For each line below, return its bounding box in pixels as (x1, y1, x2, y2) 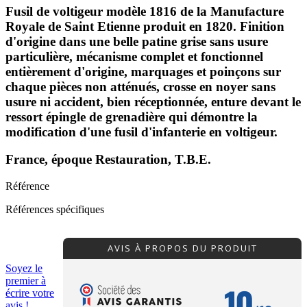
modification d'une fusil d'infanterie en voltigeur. (5, 124, 278, 139)
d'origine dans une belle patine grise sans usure (5, 34, 268, 49)
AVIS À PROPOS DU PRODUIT (107, 242, 258, 255)
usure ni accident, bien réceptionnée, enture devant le (5, 94, 301, 109)
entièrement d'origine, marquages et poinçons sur (5, 64, 281, 79)
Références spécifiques (5, 204, 104, 216)
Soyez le (5, 262, 42, 275)
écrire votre (5, 287, 54, 299)
